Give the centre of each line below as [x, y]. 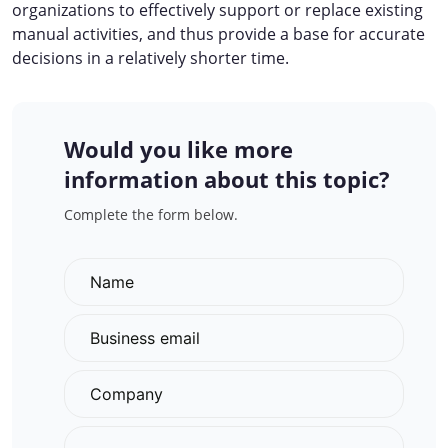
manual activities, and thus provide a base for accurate [218, 34]
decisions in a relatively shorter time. [150, 58]
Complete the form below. [151, 214]
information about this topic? [227, 179]
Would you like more [178, 149]
